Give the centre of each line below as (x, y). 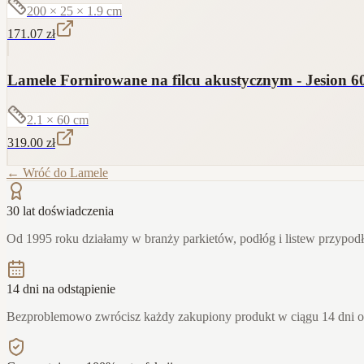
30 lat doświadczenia (60, 210)
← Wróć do (38, 172)
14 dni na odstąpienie (61, 288)
